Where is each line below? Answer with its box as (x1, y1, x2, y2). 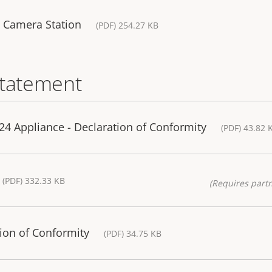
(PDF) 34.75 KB (104, 228, 161, 240)
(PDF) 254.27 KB (96, 19, 158, 32)
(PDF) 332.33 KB (2, 175, 65, 187)
